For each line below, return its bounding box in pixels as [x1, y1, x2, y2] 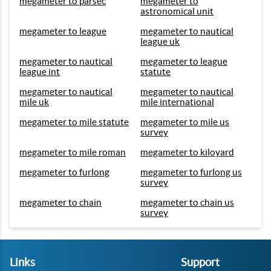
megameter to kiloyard [140, 147, 234, 157]
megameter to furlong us [140, 167, 242, 177]
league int [19, 67, 60, 77]
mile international [140, 97, 214, 107]
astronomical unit [140, 6, 214, 16]
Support [181, 256, 220, 269]
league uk [140, 36, 180, 47]
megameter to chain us [140, 197, 234, 207]
